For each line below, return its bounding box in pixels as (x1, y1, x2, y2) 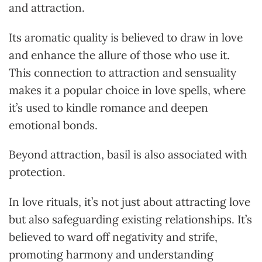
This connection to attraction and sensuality (9, 65, 236, 80)
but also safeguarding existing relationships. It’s (9, 212, 252, 227)
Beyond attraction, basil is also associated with (9, 147, 247, 162)
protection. (9, 165, 65, 180)
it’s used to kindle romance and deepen (9, 100, 208, 115)
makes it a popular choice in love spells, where (9, 82, 246, 97)
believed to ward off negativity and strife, (9, 230, 218, 244)
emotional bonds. (9, 118, 98, 132)
